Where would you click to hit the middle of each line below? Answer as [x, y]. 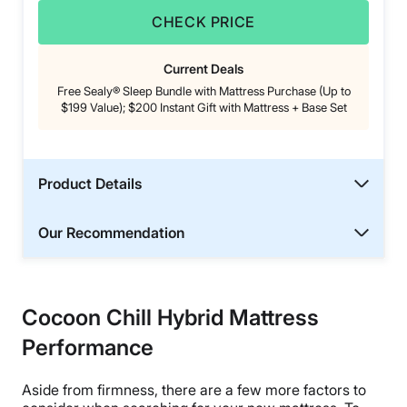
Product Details [90, 184]
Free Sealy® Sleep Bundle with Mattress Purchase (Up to [203, 91]
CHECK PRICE [203, 22]
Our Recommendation [111, 233]
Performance [90, 348]
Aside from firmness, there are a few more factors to [194, 390]
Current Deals [203, 69]
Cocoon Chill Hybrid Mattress [170, 318]
